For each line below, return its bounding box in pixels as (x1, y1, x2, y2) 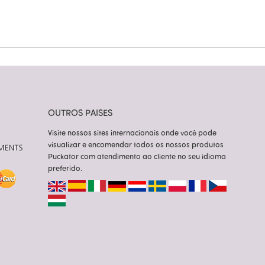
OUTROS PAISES (48, 107, 112, 119)
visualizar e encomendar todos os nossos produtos (48, 140, 224, 150)
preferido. (48, 163, 82, 173)
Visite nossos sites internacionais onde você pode (48, 128, 216, 138)
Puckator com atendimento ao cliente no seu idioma (48, 151, 226, 161)
